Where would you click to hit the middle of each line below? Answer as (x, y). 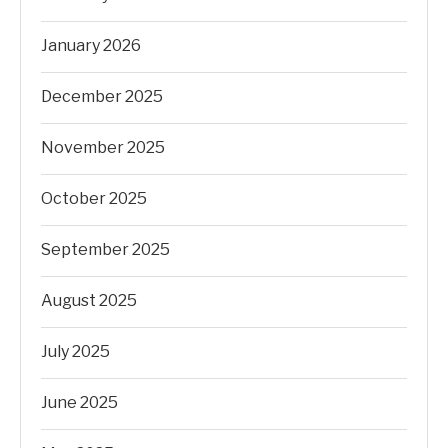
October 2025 (94, 198)
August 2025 (89, 300)
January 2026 (91, 45)
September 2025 (105, 249)
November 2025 (103, 147)
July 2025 (75, 351)
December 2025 (102, 96)
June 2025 (79, 402)
